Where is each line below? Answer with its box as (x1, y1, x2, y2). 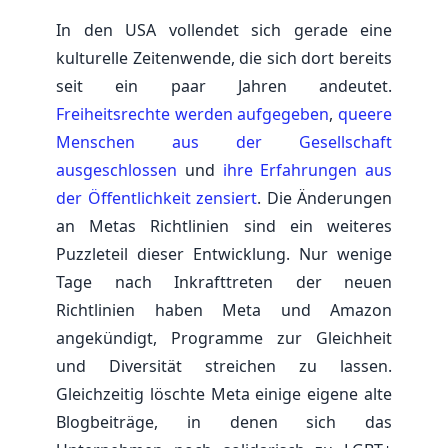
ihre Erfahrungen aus (222, 158, 392, 181)
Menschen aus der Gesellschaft (56, 130, 392, 153)
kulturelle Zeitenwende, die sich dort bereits (56, 46, 392, 69)
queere (338, 102, 393, 125)
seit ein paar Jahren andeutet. (56, 74, 392, 97)
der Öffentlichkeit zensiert (56, 186, 257, 209)
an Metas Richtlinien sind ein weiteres (56, 214, 392, 237)
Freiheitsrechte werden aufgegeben (56, 102, 330, 125)
